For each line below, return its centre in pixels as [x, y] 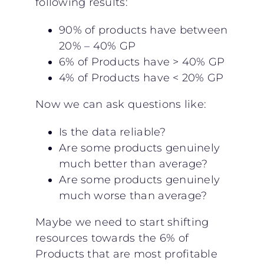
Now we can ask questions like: [121, 104]
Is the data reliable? [112, 132]
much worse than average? [133, 195]
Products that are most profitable [126, 254]
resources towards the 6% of [112, 238]
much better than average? [133, 164]
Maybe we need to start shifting [122, 222]
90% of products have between [143, 30]
